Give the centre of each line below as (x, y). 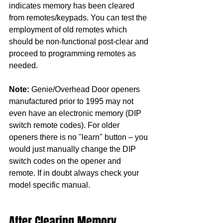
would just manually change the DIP (73, 149)
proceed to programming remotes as (73, 53)
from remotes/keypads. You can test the (79, 17)
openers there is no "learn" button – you (79, 137)
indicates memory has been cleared (73, 5)
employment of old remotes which (69, 29)
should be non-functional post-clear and (80, 41)
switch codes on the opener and (66, 161)
